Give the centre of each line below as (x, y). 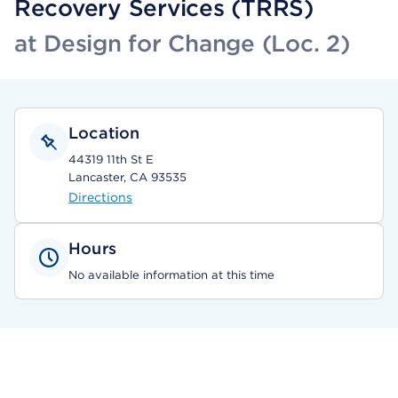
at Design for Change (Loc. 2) (182, 43)
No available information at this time (171, 275)
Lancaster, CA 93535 (127, 177)
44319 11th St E (111, 159)
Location (104, 133)
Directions (100, 197)
